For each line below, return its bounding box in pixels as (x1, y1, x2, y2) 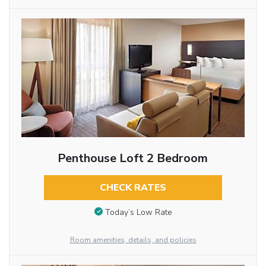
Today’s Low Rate (104, 206, 172, 218)
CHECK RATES (99, 181, 166, 195)
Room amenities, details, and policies (69, 235, 197, 245)
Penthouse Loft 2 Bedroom (58, 150, 208, 167)
